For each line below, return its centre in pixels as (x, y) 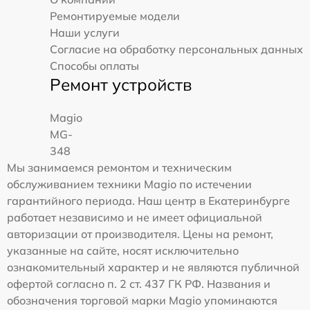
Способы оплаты (94, 65)
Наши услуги (85, 32)
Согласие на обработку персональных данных (176, 49)
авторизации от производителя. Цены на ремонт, (140, 234)
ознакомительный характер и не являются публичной (153, 267)
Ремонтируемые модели (115, 16)
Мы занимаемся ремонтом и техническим (119, 167)
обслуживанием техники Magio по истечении (129, 184)
